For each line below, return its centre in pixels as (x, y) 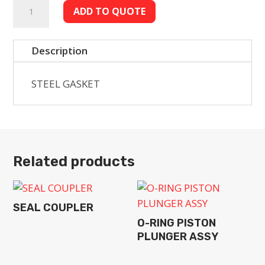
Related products (74, 161)
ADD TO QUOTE (109, 11)
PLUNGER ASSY (178, 237)
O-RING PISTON (177, 223)
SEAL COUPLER (54, 208)
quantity (33, 29)
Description (60, 51)
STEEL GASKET (66, 84)
